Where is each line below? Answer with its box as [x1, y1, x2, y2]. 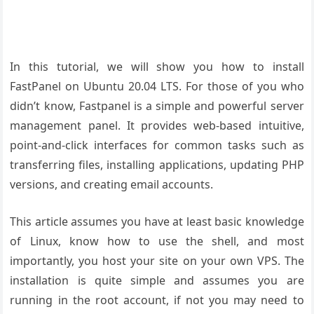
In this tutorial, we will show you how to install [10, 59, 304, 75]
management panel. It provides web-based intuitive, [10, 118, 304, 134]
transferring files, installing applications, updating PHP [10, 157, 304, 173]
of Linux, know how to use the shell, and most [10, 233, 304, 250]
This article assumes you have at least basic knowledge [10, 214, 304, 230]
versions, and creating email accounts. [10, 177, 214, 193]
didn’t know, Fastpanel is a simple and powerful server [10, 98, 304, 114]
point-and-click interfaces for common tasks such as [10, 137, 304, 153]
